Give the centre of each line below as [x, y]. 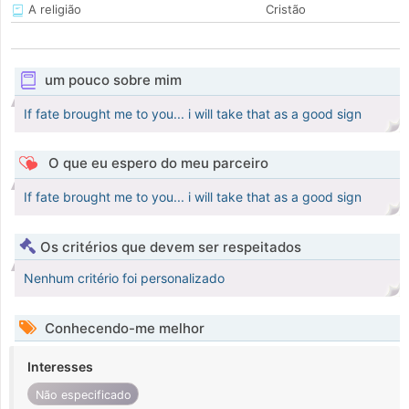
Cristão [286, 10]
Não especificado [83, 394]
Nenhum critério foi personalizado [124, 278]
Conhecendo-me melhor [123, 329]
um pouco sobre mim [113, 80]
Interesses [60, 367]
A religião [53, 10]
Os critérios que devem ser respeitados [171, 247]
